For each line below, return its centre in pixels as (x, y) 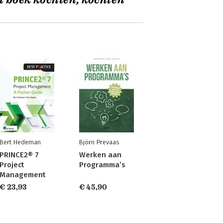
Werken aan (100, 155)
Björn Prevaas (99, 142)
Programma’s (102, 165)
